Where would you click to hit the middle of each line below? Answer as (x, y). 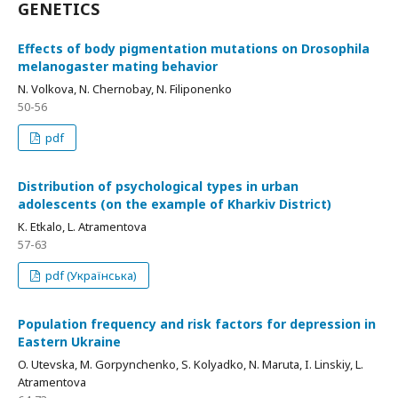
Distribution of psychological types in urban (158, 186)
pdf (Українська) (90, 275)
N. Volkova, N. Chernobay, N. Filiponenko (125, 89)
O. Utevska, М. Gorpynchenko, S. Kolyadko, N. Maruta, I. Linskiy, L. (191, 364)
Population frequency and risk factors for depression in (197, 324)
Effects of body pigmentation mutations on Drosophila (194, 48)
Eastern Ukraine (69, 342)
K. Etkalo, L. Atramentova (82, 227)
